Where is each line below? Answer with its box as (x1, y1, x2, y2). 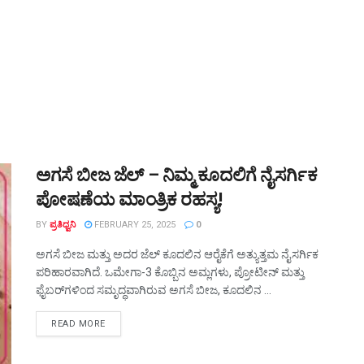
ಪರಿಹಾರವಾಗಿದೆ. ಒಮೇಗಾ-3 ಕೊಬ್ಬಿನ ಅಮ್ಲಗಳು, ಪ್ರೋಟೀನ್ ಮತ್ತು (36, 266, 305, 279)
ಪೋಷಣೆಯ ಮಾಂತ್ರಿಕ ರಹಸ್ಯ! (36, 189, 223, 210)
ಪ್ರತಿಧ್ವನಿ (50, 219, 76, 230)
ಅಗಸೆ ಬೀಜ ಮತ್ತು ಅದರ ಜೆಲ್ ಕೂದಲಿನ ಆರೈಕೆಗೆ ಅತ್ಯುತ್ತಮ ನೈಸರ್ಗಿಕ (36, 248, 318, 261)
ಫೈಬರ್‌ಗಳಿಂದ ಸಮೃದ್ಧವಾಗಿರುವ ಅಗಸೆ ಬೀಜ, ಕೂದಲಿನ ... (36, 284, 271, 297)
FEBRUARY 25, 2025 (92, 219, 175, 230)
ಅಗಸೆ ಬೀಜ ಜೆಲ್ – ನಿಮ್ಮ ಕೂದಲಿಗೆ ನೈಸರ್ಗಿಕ (36, 165, 318, 185)
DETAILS (104, 318, 144, 328)
